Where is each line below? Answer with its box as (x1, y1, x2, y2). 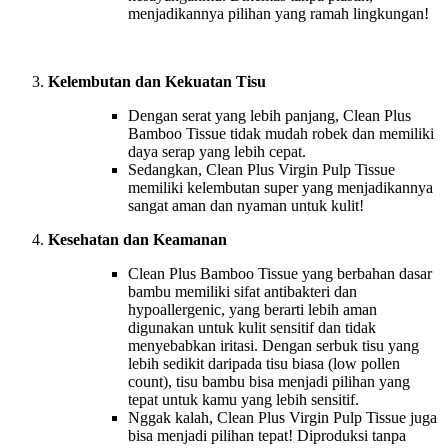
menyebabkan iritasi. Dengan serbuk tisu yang (128, 337, 419, 355)
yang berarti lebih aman (229, 301, 377, 319)
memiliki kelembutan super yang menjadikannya (128, 179, 433, 197)
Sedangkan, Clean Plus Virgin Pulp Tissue (128, 161, 395, 179)
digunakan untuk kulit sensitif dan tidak (128, 319, 376, 337)
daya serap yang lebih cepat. (128, 143, 310, 161)
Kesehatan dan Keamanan (48, 231, 227, 249)
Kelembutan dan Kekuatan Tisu (48, 73, 266, 91)
